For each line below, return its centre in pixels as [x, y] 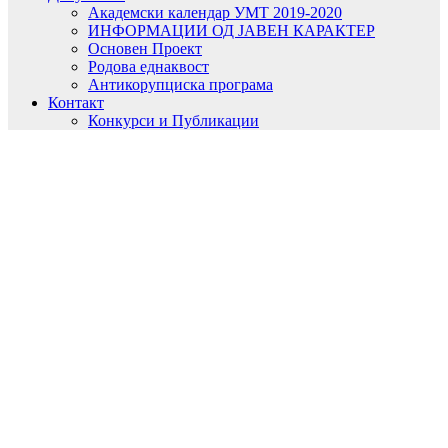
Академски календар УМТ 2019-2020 [215, 12]
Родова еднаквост [148, 66]
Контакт [76, 102]
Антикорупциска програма [180, 84]
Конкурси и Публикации [173, 120]
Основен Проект [145, 48]
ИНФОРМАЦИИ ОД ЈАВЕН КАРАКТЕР [231, 30]
